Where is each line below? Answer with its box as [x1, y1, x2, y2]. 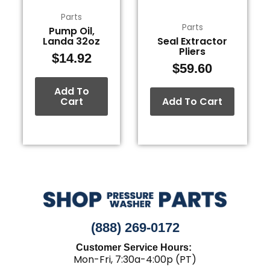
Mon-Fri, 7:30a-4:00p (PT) [74, 252, 196, 266]
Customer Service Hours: [76, 242, 194, 253]
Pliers [179, 45, 206, 59]
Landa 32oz [43, 34, 101, 49]
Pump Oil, [48, 24, 95, 39]
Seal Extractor [157, 34, 228, 49]
